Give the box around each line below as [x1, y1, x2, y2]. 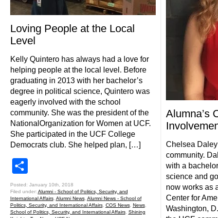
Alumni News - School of [87, 196, 142, 201]
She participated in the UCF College [10, 130, 135, 138]
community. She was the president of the [10, 109, 149, 117]
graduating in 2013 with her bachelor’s [10, 76, 143, 85]
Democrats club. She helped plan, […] [10, 141, 141, 149]
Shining [128, 209, 145, 215]
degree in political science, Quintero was [10, 87, 150, 95]
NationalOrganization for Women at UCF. [10, 119, 151, 127]
